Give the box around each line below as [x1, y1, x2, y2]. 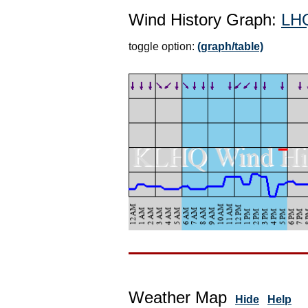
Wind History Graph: [129, 10, 281, 29]
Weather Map [129, 287, 227, 307]
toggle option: [129, 40, 197, 52]
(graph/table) [197, 40, 263, 52]
